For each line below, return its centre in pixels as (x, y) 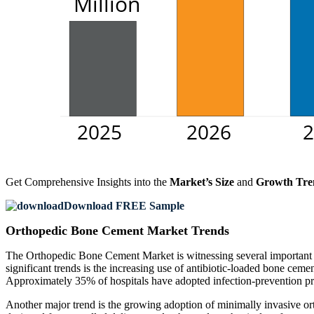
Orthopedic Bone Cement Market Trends (117, 231)
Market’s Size (202, 182)
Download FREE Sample (124, 206)
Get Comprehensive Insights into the (88, 182)
